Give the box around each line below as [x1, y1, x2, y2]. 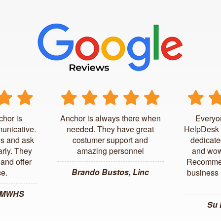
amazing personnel [76, 145, 144, 157]
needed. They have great [67, 123, 154, 135]
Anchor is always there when [60, 112, 161, 124]
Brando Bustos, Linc [72, 166, 149, 178]
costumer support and [73, 134, 148, 146]
